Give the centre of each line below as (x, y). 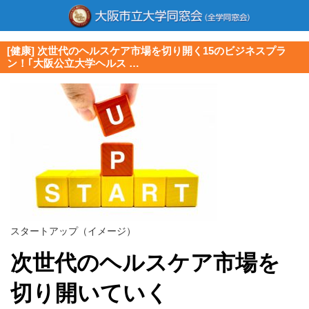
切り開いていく (89, 293)
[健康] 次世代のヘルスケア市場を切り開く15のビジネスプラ (147, 51)
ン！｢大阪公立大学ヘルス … (73, 63)
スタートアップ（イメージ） (73, 231)
